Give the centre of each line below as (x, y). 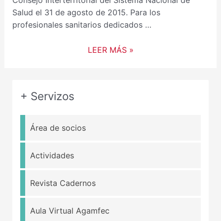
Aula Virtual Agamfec (70, 211)
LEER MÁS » (110, 50)
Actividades (52, 156)
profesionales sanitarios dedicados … (82, 25)
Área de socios (58, 128)
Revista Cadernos (63, 183)
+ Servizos (47, 96)
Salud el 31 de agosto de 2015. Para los (86, 13)
